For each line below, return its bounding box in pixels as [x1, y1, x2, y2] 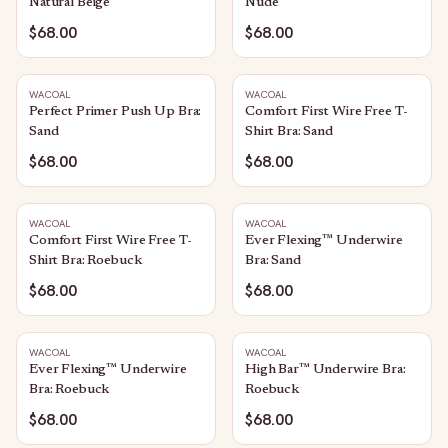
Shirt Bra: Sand [245, 125, 333, 139]
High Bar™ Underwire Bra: [245, 363, 406, 377]
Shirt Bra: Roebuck [29, 254, 142, 268]
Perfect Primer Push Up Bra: [29, 105, 202, 119]
